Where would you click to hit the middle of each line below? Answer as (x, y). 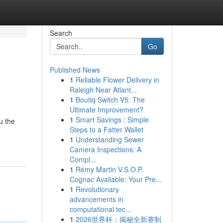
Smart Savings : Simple (112, 119)
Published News (75, 70)
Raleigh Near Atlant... (103, 90)
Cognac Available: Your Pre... (115, 179)
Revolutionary (97, 189)
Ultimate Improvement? (106, 110)
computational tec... (100, 209)
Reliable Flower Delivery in (117, 80)
